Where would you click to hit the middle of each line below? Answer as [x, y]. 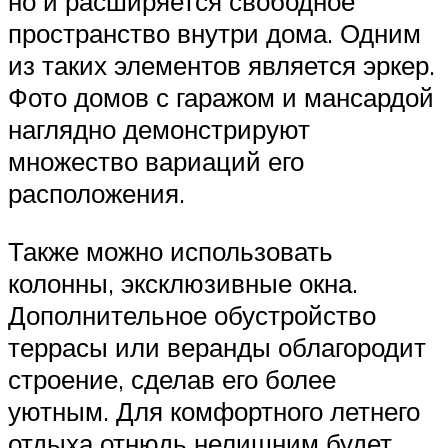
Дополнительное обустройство [192, 314]
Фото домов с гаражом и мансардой [221, 96]
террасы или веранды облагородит [217, 346]
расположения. [96, 192]
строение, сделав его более [172, 378]
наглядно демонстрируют [159, 128]
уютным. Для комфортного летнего [214, 410]
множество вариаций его [156, 160]
